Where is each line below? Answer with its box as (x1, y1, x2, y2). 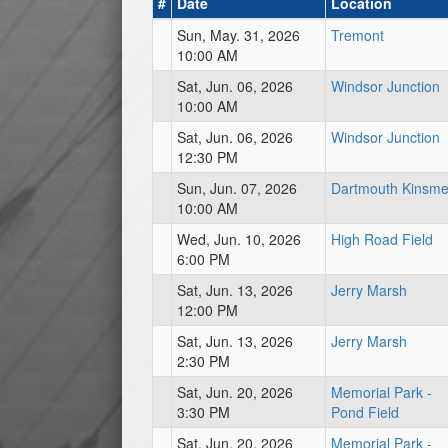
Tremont (331, 25, 384, 45)
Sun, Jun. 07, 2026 (177, 178, 297, 198)
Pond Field (331, 402, 399, 422)
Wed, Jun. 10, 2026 (177, 229, 301, 249)
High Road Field (331, 229, 433, 249)
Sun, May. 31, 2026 (177, 25, 300, 45)
